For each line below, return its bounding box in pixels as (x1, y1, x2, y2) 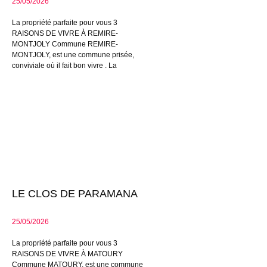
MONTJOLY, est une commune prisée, (12, 51, 134, 60)
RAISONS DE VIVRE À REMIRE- (12, 29, 118, 38)
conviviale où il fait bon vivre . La (12, 61, 117, 70)
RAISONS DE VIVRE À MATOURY (12, 250, 123, 259)
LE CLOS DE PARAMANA (12, 188, 138, 200)
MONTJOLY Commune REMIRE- (12, 40, 118, 49)
